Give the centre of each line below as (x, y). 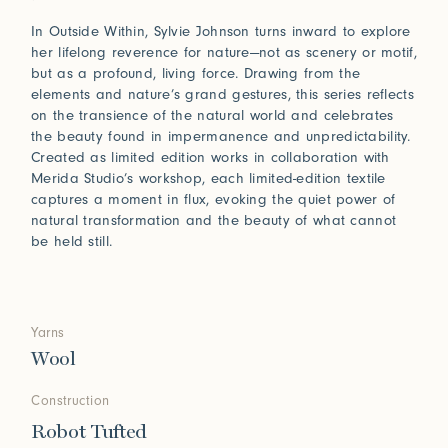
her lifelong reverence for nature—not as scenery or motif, (224, 52)
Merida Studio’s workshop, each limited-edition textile (208, 178)
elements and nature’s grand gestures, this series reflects (222, 94)
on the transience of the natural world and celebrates (212, 115)
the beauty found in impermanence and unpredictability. (221, 136)
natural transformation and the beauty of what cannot (214, 220)
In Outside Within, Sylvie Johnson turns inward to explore (221, 31)
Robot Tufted (89, 431)
